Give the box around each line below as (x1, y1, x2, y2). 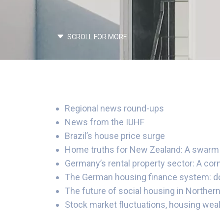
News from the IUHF (65, 117, 144, 127)
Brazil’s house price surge (65, 131, 165, 141)
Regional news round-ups (65, 103, 164, 113)
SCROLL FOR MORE (66, 33, 127, 41)
